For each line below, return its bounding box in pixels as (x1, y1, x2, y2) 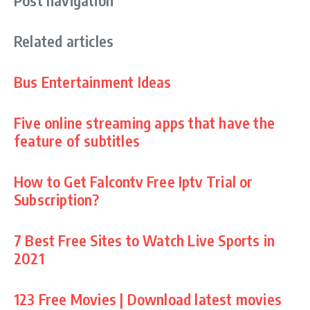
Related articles (14, 30, 114, 51)
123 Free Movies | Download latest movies (14, 289, 282, 309)
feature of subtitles (14, 130, 140, 150)
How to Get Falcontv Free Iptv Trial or (14, 171, 253, 191)
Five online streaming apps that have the (14, 112, 275, 132)
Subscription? (14, 189, 100, 209)
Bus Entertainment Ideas (14, 71, 172, 91)
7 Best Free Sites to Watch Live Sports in (14, 230, 275, 250)
